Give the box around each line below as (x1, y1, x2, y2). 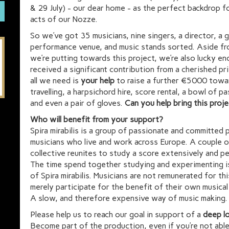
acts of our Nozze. (30, 14, 100, 24)
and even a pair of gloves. (30, 98, 125, 108)
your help (79, 76, 114, 85)
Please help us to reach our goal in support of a (30, 210, 203, 219)
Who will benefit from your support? (30, 114, 163, 124)
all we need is (30, 76, 79, 85)
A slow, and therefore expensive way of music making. (30, 193, 227, 203)
